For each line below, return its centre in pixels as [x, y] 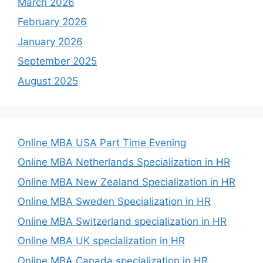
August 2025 [48, 81]
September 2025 [57, 61]
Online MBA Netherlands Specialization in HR [124, 162]
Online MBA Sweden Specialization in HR [114, 201]
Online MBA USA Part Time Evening [102, 142]
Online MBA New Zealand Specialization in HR [127, 182]
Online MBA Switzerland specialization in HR [122, 221]
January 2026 [50, 41]
